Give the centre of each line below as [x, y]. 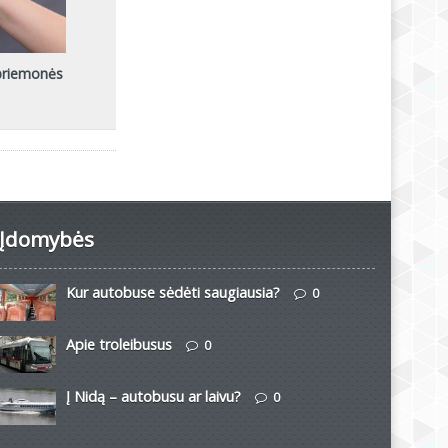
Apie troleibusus [119, 344]
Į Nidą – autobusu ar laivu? [154, 396]
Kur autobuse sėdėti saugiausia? [173, 292]
